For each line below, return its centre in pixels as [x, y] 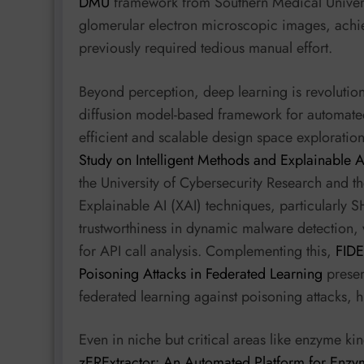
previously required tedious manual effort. [206, 48]
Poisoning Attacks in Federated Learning [201, 273]
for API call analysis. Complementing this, [207, 251]
